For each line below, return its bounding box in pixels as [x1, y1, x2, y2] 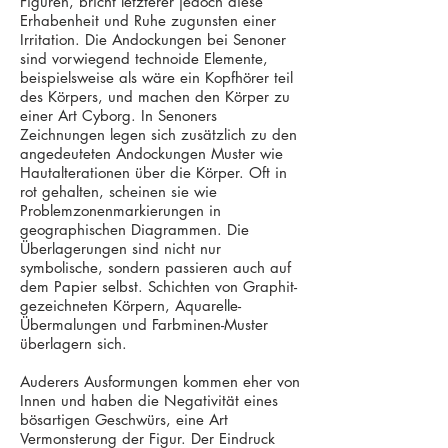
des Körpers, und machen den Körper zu [20, 87, 290, 106]
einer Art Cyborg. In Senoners [20, 106, 217, 125]
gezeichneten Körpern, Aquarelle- [20, 296, 241, 315]
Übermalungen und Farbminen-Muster [20, 315, 268, 334]
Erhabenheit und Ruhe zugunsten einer [20, 11, 276, 30]
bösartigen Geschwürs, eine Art [20, 410, 228, 429]
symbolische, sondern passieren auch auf [20, 258, 291, 277]
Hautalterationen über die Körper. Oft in [20, 163, 287, 182]
